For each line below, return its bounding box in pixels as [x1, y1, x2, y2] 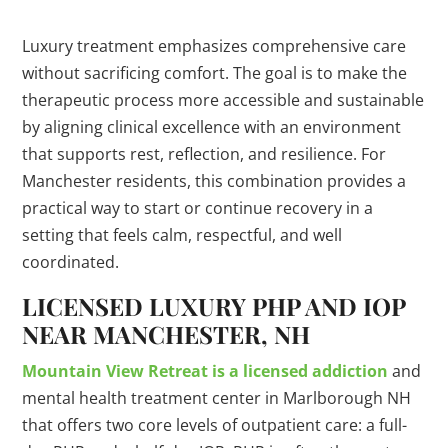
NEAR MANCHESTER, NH [22, 318, 311, 351]
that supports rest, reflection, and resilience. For [22, 143, 387, 166]
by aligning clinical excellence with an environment [22, 116, 402, 139]
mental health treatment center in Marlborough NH [22, 387, 412, 410]
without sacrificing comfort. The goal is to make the [22, 62, 408, 85]
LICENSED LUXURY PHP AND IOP [22, 290, 406, 323]
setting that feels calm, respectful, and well [22, 224, 343, 247]
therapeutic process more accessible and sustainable [22, 89, 425, 112]
